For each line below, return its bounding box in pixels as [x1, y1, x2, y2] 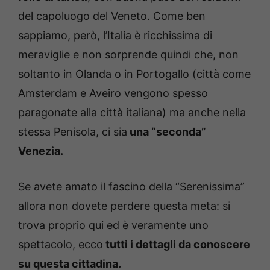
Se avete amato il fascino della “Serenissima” [18, 180, 245, 193]
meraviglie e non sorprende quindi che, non [18, 48, 239, 61]
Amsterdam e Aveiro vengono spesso [18, 87, 208, 100]
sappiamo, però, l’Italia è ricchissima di [18, 29, 212, 42]
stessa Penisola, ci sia [18, 125, 127, 139]
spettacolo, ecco [18, 238, 103, 251]
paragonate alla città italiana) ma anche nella [18, 106, 246, 119]
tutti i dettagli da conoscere [103, 238, 250, 251]
